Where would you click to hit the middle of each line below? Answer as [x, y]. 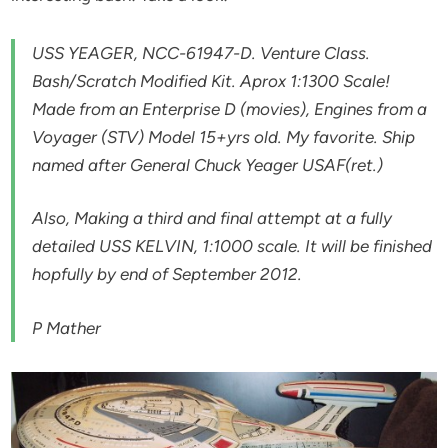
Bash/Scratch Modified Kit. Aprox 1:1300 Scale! [211, 80]
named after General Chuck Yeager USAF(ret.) [208, 164]
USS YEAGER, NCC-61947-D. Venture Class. [201, 52]
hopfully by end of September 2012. [167, 274]
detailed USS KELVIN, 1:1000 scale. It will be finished [232, 246]
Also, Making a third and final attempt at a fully [212, 218]
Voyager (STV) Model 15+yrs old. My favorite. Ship [224, 136]
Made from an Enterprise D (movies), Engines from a [230, 108]
